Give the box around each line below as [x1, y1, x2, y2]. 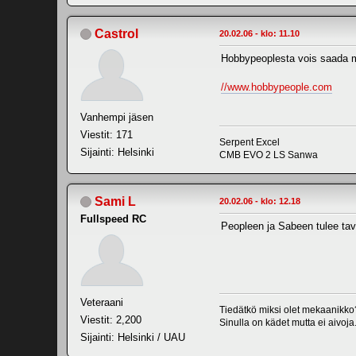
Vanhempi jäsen [80, 110, 153, 123]
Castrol [95, 26, 138, 41]
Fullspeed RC [80, 212, 146, 225]
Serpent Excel [219, 136, 280, 148]
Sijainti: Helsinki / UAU [80, 331, 185, 343]
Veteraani [80, 296, 123, 308]
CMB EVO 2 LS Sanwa [219, 149, 318, 161]
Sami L [95, 194, 136, 208]
